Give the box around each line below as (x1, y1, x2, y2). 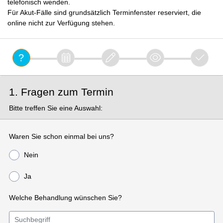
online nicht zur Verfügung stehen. (7, 18, 115, 27)
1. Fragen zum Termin (8, 86, 113, 98)
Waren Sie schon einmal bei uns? (8, 132, 114, 141)
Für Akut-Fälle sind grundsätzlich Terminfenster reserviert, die (7, 8, 201, 16)
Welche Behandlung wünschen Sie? (8, 194, 122, 202)
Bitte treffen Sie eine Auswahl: (8, 104, 103, 112)
